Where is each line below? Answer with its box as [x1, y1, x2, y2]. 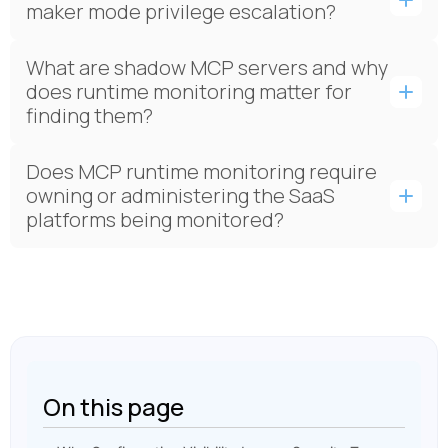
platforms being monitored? [26, 206, 284, 233]
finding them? [26, 102, 153, 129]
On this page [43, 390, 185, 423]
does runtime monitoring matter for [26, 78, 352, 105]
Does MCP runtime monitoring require [26, 158, 377, 185]
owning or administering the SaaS [26, 182, 335, 209]
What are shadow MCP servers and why [26, 54, 388, 81]
